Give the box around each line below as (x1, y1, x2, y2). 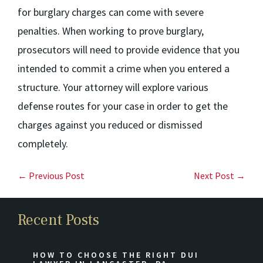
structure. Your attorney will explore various (18, 80, 208, 94)
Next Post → (194, 170, 245, 181)
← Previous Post (18, 170, 85, 181)
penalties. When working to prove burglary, (18, 24, 204, 38)
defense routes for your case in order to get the (18, 99, 228, 113)
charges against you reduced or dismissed (18, 118, 203, 131)
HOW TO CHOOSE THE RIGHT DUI (33, 249, 199, 260)
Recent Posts (18, 210, 99, 230)
